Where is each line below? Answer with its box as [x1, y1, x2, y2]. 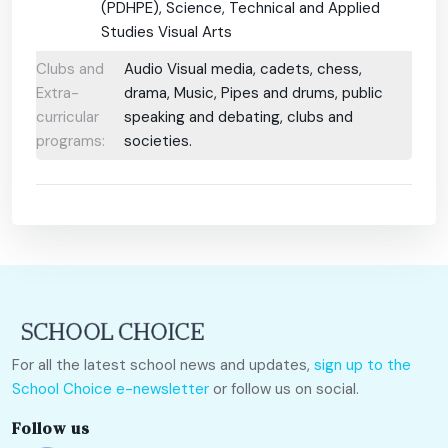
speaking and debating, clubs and [124, 107, 354, 128]
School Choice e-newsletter [12, 379, 209, 400]
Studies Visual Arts [101, 21, 232, 42]
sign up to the [314, 355, 411, 376]
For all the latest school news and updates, [12, 355, 314, 376]
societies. [124, 131, 193, 152]
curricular [36, 107, 99, 128]
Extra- [36, 83, 79, 104]
